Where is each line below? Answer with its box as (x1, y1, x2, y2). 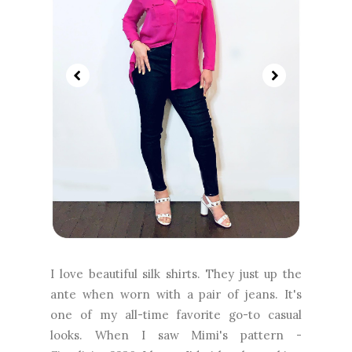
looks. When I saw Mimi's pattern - (50, 327, 302, 343)
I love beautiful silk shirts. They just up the (50, 266, 302, 281)
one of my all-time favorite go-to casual (50, 306, 302, 322)
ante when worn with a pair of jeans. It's (50, 286, 302, 302)
